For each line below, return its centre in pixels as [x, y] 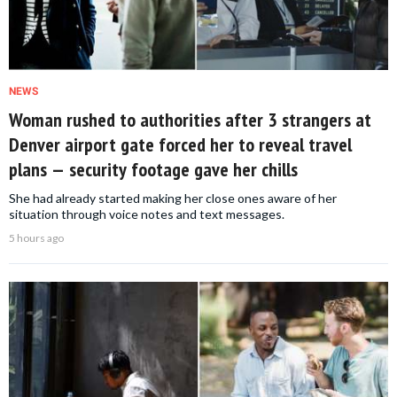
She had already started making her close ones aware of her [173, 198]
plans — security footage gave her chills [153, 170]
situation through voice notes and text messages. [147, 214]
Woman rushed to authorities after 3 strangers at [190, 120]
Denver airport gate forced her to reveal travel [180, 145]
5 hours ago [36, 238]
